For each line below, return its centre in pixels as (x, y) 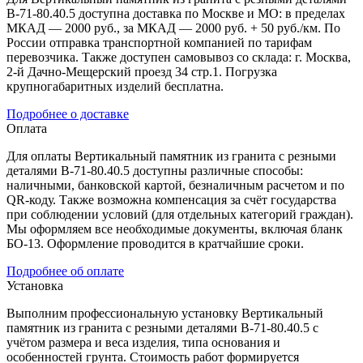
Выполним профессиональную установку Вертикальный (165, 313)
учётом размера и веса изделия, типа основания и (143, 342)
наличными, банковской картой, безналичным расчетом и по (175, 185)
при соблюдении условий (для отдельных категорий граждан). (180, 214)
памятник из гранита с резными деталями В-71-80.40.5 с (162, 327)
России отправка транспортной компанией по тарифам (159, 42)
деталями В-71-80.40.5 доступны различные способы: (155, 170)
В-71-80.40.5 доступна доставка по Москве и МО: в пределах (176, 13)
